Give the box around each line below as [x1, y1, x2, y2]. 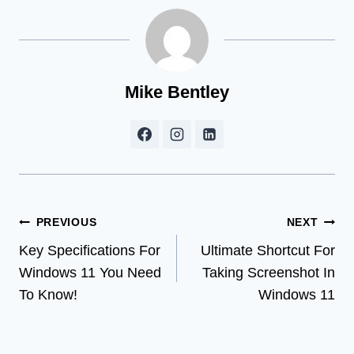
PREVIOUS [36, 216, 97, 229]
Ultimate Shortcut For [201, 243, 335, 259]
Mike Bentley [125, 82, 229, 103]
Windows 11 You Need [19, 265, 161, 281]
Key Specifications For [19, 243, 160, 259]
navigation [18, 247, 130, 272]
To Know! [19, 287, 77, 303]
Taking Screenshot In [202, 265, 335, 281]
